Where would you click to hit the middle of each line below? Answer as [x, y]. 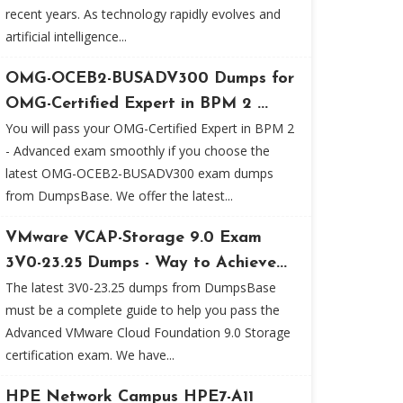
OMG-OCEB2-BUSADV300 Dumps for [150, 79]
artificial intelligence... [66, 36]
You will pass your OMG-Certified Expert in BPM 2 [150, 128]
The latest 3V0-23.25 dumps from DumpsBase [141, 287]
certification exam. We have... [90, 355]
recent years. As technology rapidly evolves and [143, 14]
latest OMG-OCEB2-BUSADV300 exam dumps [139, 173]
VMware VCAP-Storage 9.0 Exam [134, 238]
